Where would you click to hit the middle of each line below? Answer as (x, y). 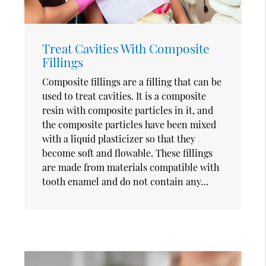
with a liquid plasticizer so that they (119, 139)
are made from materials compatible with (131, 167)
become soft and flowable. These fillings (128, 153)
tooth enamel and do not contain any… (126, 182)
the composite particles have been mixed (129, 125)
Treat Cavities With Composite (126, 48)
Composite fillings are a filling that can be (132, 82)
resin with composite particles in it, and (128, 110)
